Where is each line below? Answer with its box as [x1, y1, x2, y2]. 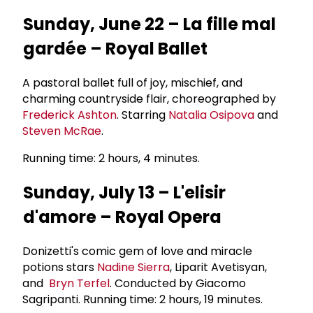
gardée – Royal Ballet [22, 36, 211, 60]
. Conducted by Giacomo [110, 275, 246, 291]
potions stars [22, 259, 97, 275]
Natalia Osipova [168, 106, 254, 123]
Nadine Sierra [97, 259, 170, 275]
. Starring [117, 106, 168, 123]
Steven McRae [22, 122, 101, 139]
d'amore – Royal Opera [22, 205, 225, 228]
